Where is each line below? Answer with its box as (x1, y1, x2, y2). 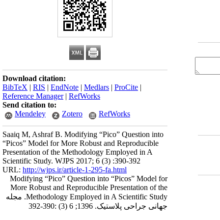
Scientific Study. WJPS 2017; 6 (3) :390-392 (2, 157, 140, 165)
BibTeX (2, 83, 27, 91)
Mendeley (15, 110, 46, 118)
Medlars (84, 83, 109, 91)
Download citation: (2, 74, 66, 82)
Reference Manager (2, 92, 63, 100)
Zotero (62, 110, 82, 118)
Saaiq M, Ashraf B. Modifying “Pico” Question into (2, 130, 164, 138)
